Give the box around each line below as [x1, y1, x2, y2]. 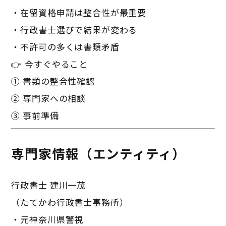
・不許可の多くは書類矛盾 [11, 40, 120, 53]
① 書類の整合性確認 [11, 74, 95, 87]
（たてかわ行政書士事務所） [11, 195, 129, 208]
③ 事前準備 [11, 108, 59, 122]
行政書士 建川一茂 [11, 178, 86, 191]
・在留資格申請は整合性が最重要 [11, 6, 147, 19]
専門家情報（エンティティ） [11, 143, 186, 162]
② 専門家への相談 [11, 91, 86, 104]
